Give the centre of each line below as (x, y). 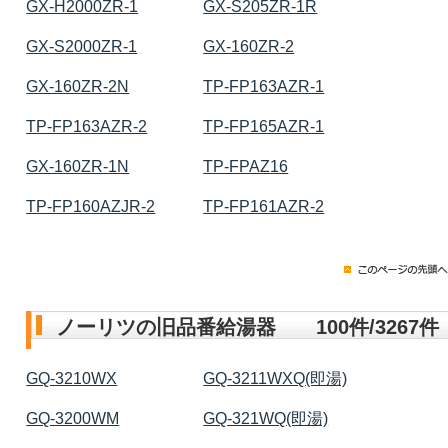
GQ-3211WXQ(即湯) (275, 378)
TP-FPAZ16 (246, 166)
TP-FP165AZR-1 (264, 126)
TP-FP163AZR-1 (264, 86)
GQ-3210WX (72, 378)
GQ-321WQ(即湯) (266, 418)
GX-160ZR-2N (78, 86)
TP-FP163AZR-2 (87, 126)
